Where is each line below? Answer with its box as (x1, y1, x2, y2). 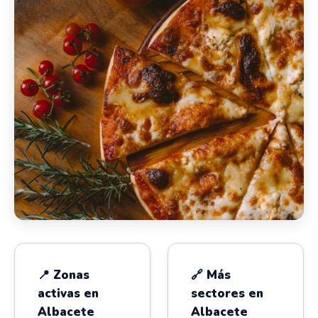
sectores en (191, 285, 263, 302)
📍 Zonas (38, 267, 89, 283)
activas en (38, 285, 99, 302)
